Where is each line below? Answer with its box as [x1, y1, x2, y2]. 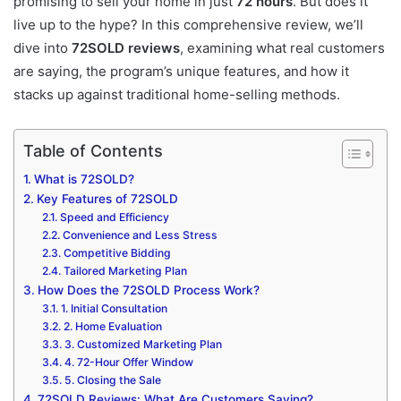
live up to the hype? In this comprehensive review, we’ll [13, 15, 363, 33]
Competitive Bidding [63, 245, 171, 260]
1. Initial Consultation [60, 301, 167, 315]
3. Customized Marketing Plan [64, 337, 222, 351]
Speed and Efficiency [59, 209, 169, 224]
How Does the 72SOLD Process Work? [37, 282, 260, 297]
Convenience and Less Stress [62, 227, 218, 242]
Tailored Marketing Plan [63, 263, 187, 277]
